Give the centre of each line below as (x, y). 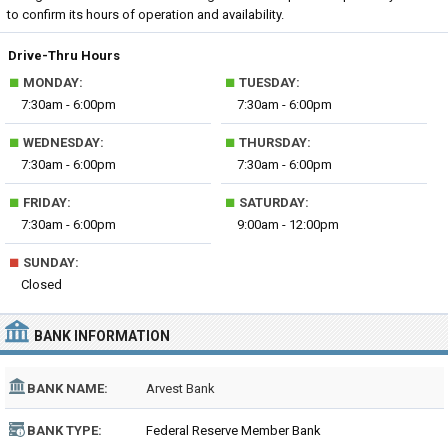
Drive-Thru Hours (64, 55)
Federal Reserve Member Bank (233, 430)
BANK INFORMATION (102, 336)
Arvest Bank (180, 388)
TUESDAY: (268, 82)
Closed (41, 284)
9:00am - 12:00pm (288, 224)
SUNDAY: (49, 262)
